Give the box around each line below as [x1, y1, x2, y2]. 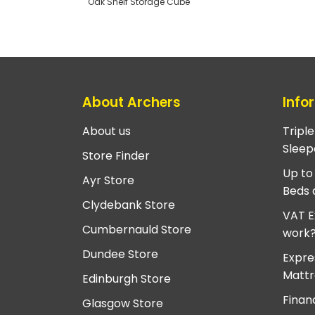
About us [82, 123, 131, 140]
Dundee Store [82, 246, 158, 263]
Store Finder [82, 148, 150, 165]
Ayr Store [82, 172, 134, 189]
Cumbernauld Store [82, 221, 191, 238]
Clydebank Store [82, 197, 175, 214]
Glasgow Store [82, 295, 163, 312]
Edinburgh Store [82, 271, 171, 288]
